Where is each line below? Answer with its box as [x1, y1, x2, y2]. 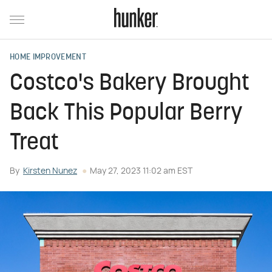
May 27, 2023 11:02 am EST [90, 167, 192, 175]
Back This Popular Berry [10, 102, 243, 126]
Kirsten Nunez [23, 167, 77, 175]
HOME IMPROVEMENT [10, 53, 86, 62]
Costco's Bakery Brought [10, 72, 250, 96]
